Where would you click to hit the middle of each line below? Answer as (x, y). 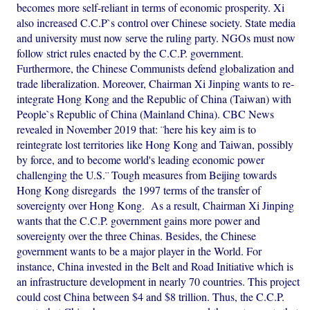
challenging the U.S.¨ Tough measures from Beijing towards (147, 175)
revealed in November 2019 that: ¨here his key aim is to (137, 129)
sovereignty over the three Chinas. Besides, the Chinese (137, 236)
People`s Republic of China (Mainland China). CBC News (146, 114)
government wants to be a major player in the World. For (139, 251)
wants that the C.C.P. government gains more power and (139, 221)
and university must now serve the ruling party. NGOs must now (156, 38)
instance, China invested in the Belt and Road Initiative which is (155, 266)
